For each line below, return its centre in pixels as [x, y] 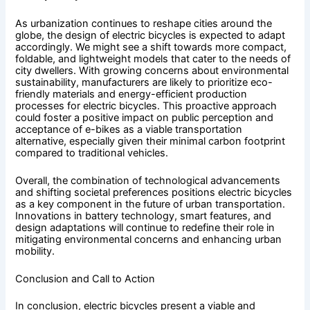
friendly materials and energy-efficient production [131, 94]
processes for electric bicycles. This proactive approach [146, 106]
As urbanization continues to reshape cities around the [144, 23]
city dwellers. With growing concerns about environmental [152, 70]
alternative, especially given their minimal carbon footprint [151, 141]
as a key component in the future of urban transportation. [151, 204]
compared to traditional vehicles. [92, 153]
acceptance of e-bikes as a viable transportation [129, 129]
